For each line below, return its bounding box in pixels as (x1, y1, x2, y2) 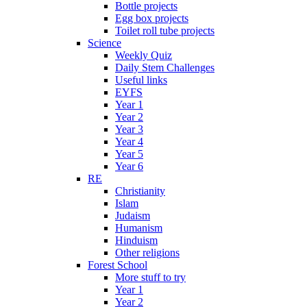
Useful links (115, 73, 167, 86)
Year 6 (115, 160, 143, 172)
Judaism (115, 209, 150, 221)
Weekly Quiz (115, 49, 172, 61)
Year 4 (115, 135, 143, 147)
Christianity (115, 184, 165, 197)
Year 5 (115, 147, 143, 160)
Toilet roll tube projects (115, 24, 214, 36)
